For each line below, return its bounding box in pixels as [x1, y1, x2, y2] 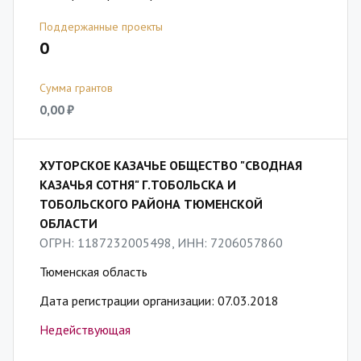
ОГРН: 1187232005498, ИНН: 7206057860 [39, 234, 283, 251]
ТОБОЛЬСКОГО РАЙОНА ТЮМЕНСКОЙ [39, 196, 263, 212]
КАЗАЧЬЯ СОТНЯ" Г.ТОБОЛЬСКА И [39, 176, 236, 193]
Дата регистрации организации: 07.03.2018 [39, 293, 279, 309]
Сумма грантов [39, 81, 113, 95]
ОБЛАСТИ [39, 215, 98, 231]
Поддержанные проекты [39, 19, 163, 34]
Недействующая [39, 322, 131, 338]
